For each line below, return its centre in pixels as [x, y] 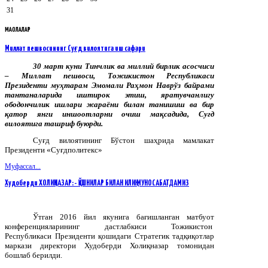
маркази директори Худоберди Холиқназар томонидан [109, 245]
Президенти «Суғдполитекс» [54, 150]
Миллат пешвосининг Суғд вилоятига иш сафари [75, 48]
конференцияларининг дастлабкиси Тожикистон [109, 226]
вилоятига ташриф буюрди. [54, 123]
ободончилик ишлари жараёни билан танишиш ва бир [109, 104]
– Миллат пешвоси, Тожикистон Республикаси [109, 75]
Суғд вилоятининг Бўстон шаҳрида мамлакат [124, 140]
